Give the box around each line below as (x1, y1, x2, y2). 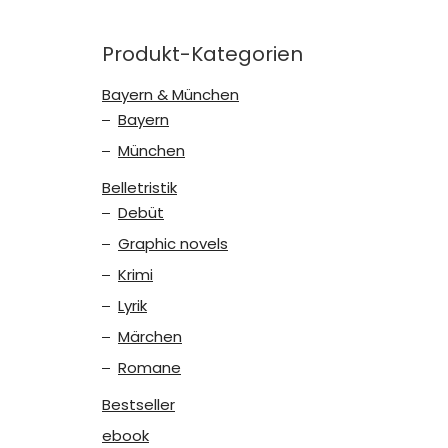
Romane (118, 356, 181, 378)
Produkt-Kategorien (102, 39, 303, 68)
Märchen (118, 325, 182, 347)
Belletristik (102, 176, 177, 198)
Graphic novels (118, 232, 228, 254)
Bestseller (102, 393, 175, 415)
